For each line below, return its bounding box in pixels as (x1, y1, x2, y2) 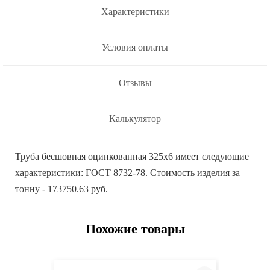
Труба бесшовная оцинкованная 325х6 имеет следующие (15, 151, 249, 162)
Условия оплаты (102, 42, 168, 53)
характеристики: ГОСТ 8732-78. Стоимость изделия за (15, 168, 240, 178)
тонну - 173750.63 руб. (15, 184, 108, 195)
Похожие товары (85, 221, 185, 237)
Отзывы (118, 78, 152, 89)
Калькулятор (109, 113, 161, 124)
